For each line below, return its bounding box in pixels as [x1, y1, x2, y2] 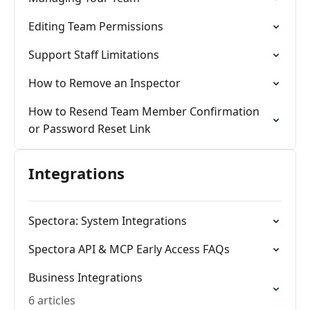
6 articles [28, 293, 75, 308]
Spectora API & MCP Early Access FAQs [28, 241, 230, 257]
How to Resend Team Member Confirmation [28, 104, 259, 119]
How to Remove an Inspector [28, 75, 181, 91]
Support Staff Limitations [28, 47, 159, 62]
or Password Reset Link [28, 121, 151, 136]
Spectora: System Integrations [28, 213, 187, 228]
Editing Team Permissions [28, 19, 163, 34]
